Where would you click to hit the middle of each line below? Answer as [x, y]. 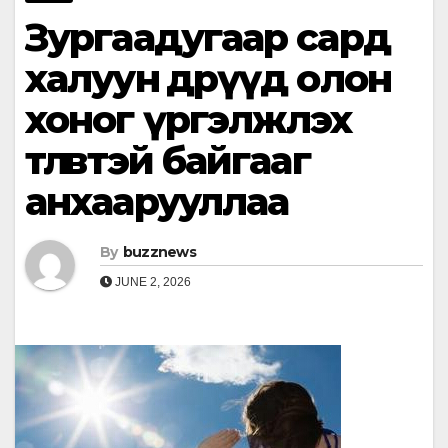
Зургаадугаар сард [207, 38]
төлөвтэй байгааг [167, 161]
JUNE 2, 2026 [151, 282]
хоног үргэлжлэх [188, 120]
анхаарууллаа [157, 202]
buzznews [159, 252]
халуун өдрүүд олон [208, 79]
